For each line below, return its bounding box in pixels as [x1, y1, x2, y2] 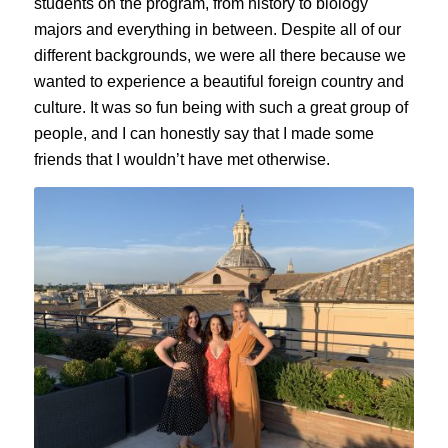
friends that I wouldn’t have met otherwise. [33, 151, 330, 169]
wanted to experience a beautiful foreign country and [33, 73, 404, 91]
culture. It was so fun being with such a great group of [33, 99, 408, 117]
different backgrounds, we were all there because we [33, 47, 406, 65]
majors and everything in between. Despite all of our [33, 21, 401, 39]
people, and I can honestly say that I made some [33, 125, 374, 143]
